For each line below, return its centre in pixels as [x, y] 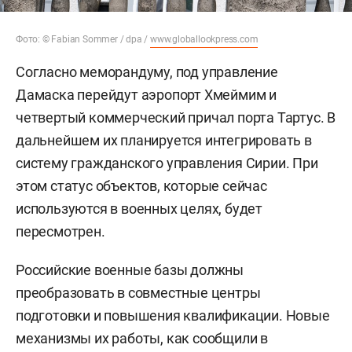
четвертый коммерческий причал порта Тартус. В [176, 117]
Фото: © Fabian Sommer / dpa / [83, 39]
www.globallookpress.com [204, 39]
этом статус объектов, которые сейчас [141, 185]
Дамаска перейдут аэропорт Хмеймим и [146, 94]
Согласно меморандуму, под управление [147, 71]
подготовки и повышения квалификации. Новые [173, 315]
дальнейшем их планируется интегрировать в [164, 140]
